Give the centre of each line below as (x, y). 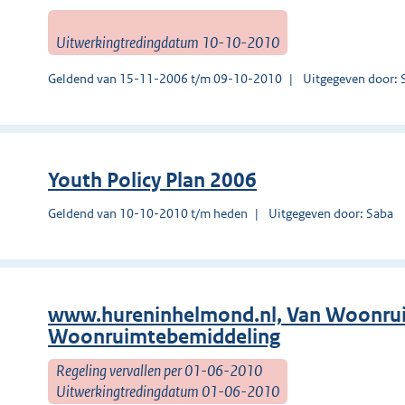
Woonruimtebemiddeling (164, 336)
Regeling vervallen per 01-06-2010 (159, 370)
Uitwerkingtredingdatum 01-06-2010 (168, 391)
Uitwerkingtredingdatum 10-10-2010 (168, 42)
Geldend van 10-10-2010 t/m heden (148, 213)
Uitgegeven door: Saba (331, 213)
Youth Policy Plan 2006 (152, 180)
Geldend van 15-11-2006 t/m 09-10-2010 (165, 78)
